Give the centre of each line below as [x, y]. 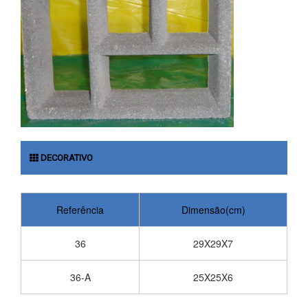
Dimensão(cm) [213, 209]
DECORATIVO [66, 157]
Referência [80, 209]
